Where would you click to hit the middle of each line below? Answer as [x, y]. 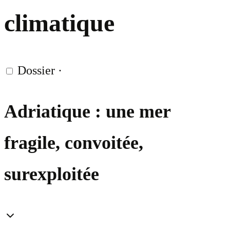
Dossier [36, 71]
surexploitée [52, 174]
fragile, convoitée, [74, 143]
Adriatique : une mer [87, 112]
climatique [59, 23]
